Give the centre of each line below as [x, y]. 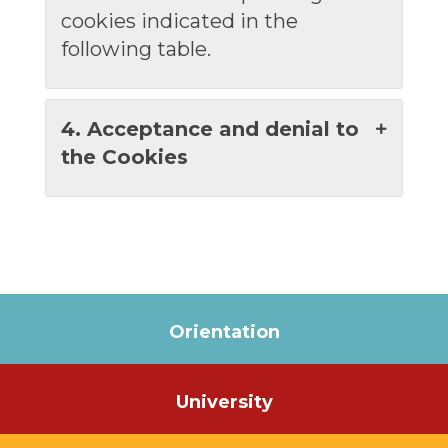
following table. [135, 49]
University [224, 402]
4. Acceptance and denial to [209, 129]
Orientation [224, 332]
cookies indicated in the [179, 21]
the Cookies [124, 157]
